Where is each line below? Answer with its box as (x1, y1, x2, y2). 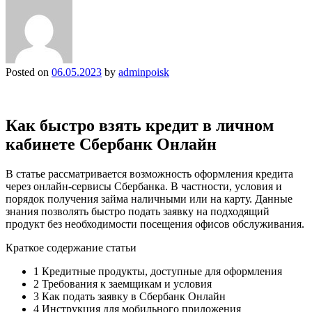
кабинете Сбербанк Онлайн (6, 134, 217, 153)
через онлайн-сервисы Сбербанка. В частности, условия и (6, 180, 282, 192)
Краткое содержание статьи (6, 241, 136, 253)
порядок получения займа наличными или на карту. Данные (6, 192, 292, 205)
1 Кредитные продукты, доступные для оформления (33, 265, 282, 277)
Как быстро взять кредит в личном (6, 116, 274, 134)
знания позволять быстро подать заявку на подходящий (6, 205, 270, 217)
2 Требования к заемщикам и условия (33, 277, 212, 290)
